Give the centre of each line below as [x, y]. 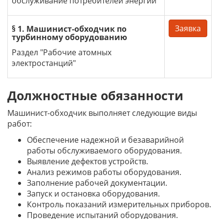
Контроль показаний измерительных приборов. [119, 204]
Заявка [188, 28]
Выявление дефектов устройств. [88, 161]
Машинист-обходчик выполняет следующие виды [102, 113]
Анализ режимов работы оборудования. [104, 172]
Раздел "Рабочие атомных [62, 52]
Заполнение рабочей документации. [97, 183]
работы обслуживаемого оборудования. [104, 151]
